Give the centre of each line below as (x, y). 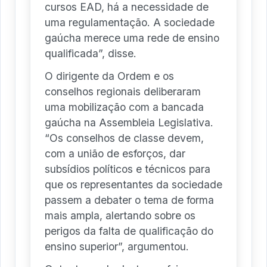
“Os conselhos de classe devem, (124, 138)
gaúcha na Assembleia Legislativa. (129, 123)
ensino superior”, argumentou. (117, 247)
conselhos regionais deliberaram (123, 92)
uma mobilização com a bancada (124, 107)
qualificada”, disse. (91, 54)
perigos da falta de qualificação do (129, 231)
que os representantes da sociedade (133, 185)
